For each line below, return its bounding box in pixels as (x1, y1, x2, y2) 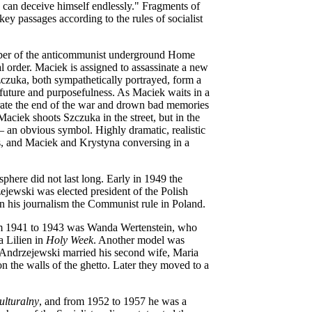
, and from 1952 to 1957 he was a (39, 295, 187, 307)
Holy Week (46, 234, 93, 246)
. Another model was (93, 234, 185, 246)
